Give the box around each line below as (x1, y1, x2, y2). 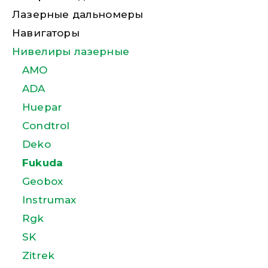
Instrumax (22, 194, 77, 206)
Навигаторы (12, 27, 80, 39)
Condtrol (22, 120, 70, 132)
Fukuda (22, 157, 63, 169)
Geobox (22, 175, 63, 187)
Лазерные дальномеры (12, 8, 144, 20)
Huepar (22, 101, 63, 113)
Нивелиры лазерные (12, 45, 129, 57)
